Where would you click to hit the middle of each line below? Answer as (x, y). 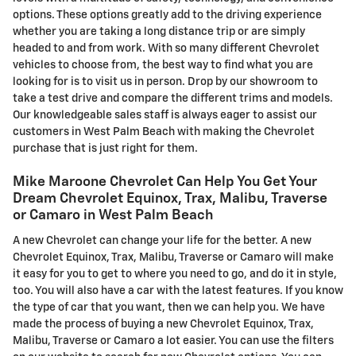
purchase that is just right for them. (105, 149)
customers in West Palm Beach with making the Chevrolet (164, 132)
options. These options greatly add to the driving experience (167, 15)
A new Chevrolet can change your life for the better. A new (162, 240)
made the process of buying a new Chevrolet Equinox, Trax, (163, 324)
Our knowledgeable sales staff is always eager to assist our (165, 116)
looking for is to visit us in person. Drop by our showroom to (165, 82)
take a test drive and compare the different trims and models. (173, 99)
